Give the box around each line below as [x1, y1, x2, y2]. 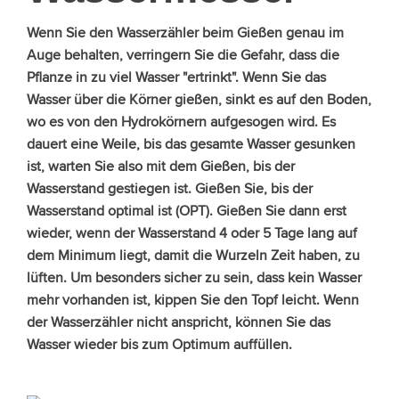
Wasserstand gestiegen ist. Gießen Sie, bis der [27, 177, 313, 199]
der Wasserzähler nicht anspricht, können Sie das [27, 311, 330, 332]
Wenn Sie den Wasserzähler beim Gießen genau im [27, 21, 344, 43]
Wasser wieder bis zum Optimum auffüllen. [27, 333, 292, 354]
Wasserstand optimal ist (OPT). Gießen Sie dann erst [27, 199, 346, 221]
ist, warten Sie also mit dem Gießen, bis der [27, 155, 295, 176]
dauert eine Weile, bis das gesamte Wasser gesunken [27, 133, 355, 154]
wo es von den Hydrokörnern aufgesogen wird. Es [27, 110, 336, 132]
